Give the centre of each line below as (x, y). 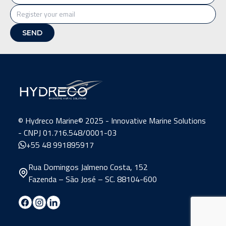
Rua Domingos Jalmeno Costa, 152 (88, 167)
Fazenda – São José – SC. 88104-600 (93, 179)
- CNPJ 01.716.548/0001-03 (67, 133)
